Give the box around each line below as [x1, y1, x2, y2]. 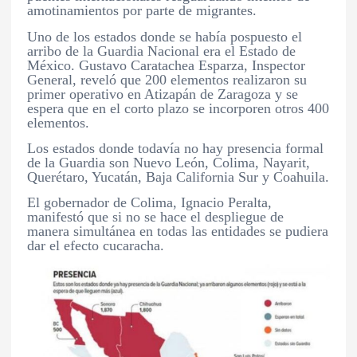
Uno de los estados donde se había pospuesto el [27, 28, 303, 45]
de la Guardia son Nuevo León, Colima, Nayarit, [27, 154, 311, 171]
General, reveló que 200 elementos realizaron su [27, 71, 308, 88]
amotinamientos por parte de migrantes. [27, 2, 257, 19]
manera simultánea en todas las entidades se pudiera [27, 222, 329, 239]
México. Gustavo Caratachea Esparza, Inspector [27, 57, 306, 73]
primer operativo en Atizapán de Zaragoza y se [27, 85, 299, 102]
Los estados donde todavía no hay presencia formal [27, 139, 324, 156]
